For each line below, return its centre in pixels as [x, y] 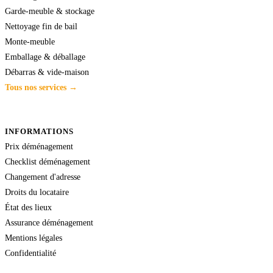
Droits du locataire [37, 192]
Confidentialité [30, 253]
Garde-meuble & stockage [50, 11]
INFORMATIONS [40, 131]
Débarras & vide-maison [47, 72]
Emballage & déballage [45, 56]
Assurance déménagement [49, 222]
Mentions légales [34, 237]
